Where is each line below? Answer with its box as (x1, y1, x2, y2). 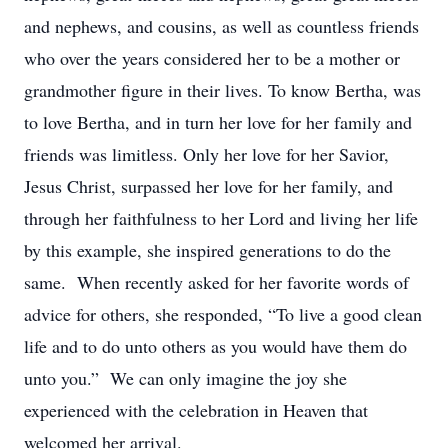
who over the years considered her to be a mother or (24, 46, 400, 70)
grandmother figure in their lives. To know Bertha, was (24, 78, 421, 102)
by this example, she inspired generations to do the (24, 238, 391, 262)
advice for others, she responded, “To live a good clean (24, 302, 422, 326)
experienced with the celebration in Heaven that (24, 398, 368, 422)
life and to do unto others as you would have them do (24, 334, 407, 358)
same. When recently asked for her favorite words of (24, 270, 409, 294)
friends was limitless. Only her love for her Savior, (24, 142, 389, 166)
